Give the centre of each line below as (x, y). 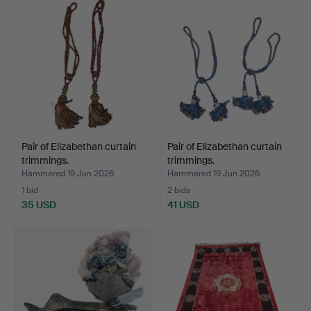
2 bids (179, 190)
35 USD (39, 204)
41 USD (183, 204)
